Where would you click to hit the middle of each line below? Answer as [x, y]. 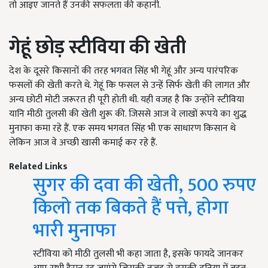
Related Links [38, 167]
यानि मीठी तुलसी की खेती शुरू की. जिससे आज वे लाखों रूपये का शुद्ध [128, 114]
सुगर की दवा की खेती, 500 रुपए [144, 185]
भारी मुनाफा [74, 231]
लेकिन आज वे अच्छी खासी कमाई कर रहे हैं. [83, 143]
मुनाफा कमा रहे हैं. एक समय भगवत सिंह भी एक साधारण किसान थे [122, 129]
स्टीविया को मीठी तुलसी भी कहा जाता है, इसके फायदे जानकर [138, 254]
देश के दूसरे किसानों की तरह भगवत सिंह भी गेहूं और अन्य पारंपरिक [124, 71]
